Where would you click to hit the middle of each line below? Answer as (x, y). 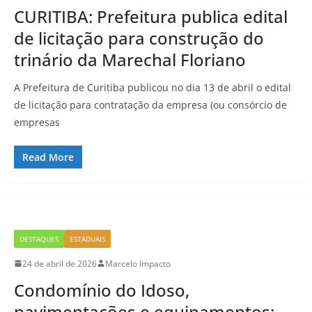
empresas (37, 122)
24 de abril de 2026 (60, 263)
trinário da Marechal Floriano (130, 59)
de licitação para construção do (139, 38)
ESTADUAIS (87, 239)
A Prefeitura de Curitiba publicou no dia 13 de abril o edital (153, 87)
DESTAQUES (39, 239)
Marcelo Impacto (138, 263)
